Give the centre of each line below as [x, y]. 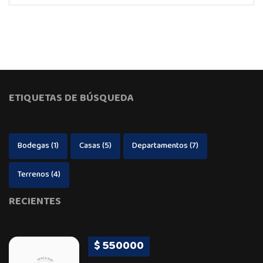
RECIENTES [35, 202]
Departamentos [160, 146]
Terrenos [33, 175]
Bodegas [33, 146]
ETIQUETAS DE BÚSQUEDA [71, 99]
